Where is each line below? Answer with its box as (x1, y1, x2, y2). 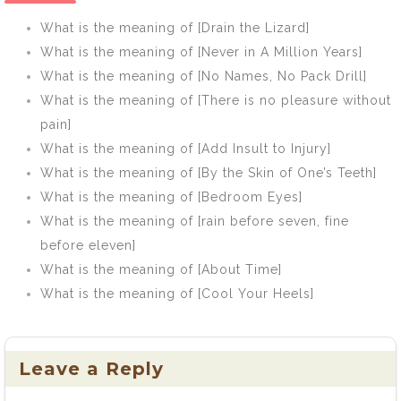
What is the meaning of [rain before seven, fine (40, 214, 349, 228)
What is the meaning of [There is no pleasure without (40, 93, 391, 107)
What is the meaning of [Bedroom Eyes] (40, 190, 303, 204)
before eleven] (40, 238, 136, 252)
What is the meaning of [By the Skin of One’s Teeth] (40, 166, 377, 180)
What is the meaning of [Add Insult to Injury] (40, 141, 331, 156)
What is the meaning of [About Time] (40, 262, 282, 277)
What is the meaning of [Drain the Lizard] (40, 21, 310, 35)
